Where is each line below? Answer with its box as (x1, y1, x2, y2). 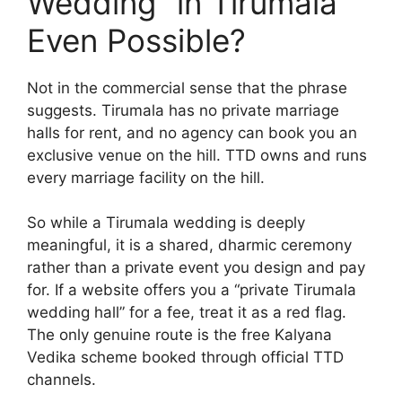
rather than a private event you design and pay (27, 258, 365, 277)
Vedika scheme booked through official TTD (27, 348, 344, 367)
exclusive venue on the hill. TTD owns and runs (27, 145, 367, 164)
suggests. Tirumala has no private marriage (27, 100, 339, 119)
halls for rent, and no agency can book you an (27, 123, 357, 142)
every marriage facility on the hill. (27, 168, 265, 187)
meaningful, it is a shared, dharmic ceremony (27, 236, 352, 255)
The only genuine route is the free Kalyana (27, 326, 332, 345)
